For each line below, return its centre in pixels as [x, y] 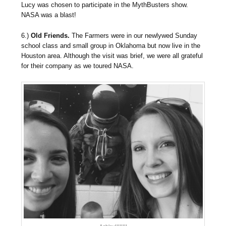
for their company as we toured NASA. [78, 66]
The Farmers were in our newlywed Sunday [134, 35]
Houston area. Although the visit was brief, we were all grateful [112, 55]
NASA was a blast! [49, 15]
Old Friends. [50, 35]
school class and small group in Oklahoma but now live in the [111, 45]
